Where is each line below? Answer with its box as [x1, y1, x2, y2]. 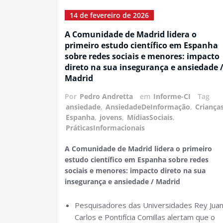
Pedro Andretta [80, 92, 133, 101]
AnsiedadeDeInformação [106, 102, 190, 111]
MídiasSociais [127, 112, 173, 122]
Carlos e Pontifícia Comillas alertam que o [75, 212, 215, 222]
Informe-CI [153, 92, 191, 101]
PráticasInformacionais [66, 123, 145, 132]
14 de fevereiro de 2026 [70, 10, 149, 20]
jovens [100, 112, 122, 122]
